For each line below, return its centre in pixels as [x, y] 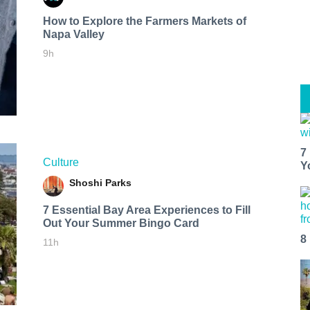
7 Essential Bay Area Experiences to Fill [146, 210]
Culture [61, 162]
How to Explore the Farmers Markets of [144, 21]
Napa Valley [73, 34]
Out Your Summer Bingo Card [121, 223]
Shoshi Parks [100, 182]
